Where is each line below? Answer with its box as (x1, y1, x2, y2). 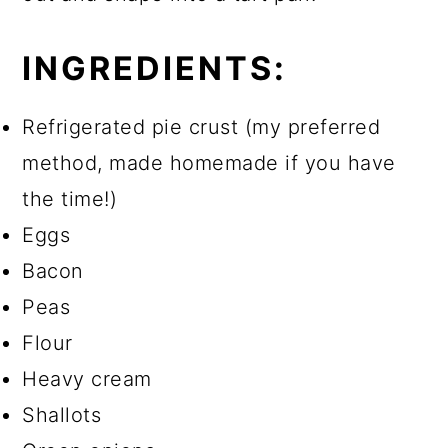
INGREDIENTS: (22, 49, 288, 88)
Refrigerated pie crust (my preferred (22, 115, 381, 139)
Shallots (22, 403, 102, 427)
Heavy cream (22, 367, 152, 391)
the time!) (22, 187, 118, 211)
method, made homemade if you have (22, 151, 396, 175)
